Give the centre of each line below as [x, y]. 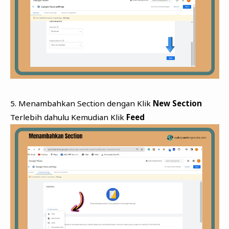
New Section [177, 103]
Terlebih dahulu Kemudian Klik [68, 117]
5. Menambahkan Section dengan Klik [81, 103]
